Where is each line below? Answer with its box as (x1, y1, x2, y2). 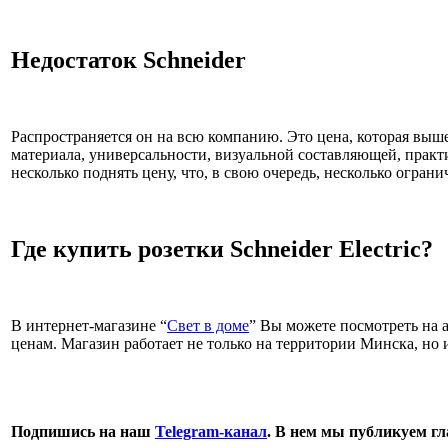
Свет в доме (167, 316, 249, 334)
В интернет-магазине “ (11, 316, 167, 334)
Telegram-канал (155, 422, 267, 440)
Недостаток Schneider (11, 47, 246, 74)
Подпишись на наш (11, 422, 155, 440)
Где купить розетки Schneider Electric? (11, 236, 433, 263)
